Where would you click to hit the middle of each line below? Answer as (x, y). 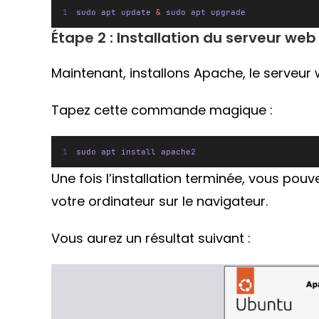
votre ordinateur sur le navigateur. (159, 201)
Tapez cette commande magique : (162, 110)
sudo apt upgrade (203, 12)
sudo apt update (116, 12)
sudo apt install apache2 (136, 151)
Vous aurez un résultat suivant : (151, 238)
